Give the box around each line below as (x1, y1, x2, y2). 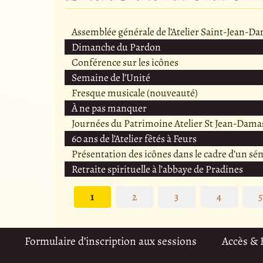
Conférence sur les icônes (71, 55, 178, 69)
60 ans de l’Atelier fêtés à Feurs (71, 131, 197, 146)
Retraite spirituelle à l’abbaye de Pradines (71, 161, 243, 176)
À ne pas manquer (71, 100, 147, 115)
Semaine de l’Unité (71, 70, 150, 85)
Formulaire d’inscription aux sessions (25, 233, 197, 249)
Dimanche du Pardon (71, 39, 161, 54)
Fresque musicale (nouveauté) (71, 85, 198, 100)
